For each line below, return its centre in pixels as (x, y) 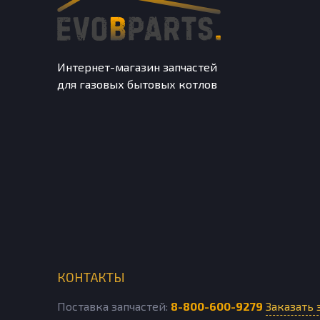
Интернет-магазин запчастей (137, 67)
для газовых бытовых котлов (137, 84)
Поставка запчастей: (114, 306)
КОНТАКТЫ (91, 277)
